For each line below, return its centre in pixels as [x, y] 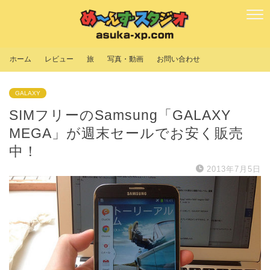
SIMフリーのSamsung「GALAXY [120, 115]
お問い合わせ [178, 59]
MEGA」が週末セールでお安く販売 [126, 133]
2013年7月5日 [234, 169]
